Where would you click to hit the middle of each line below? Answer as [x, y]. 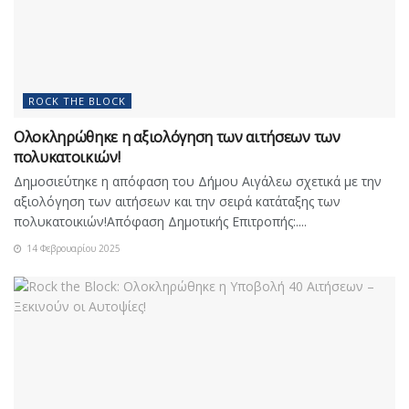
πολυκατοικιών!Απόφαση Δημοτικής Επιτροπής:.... [160, 221]
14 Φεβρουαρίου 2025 [72, 248]
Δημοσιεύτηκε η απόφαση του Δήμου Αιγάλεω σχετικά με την [198, 181]
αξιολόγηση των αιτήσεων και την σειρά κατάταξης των [177, 201]
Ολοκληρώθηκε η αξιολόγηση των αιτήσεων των [177, 136]
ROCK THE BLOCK [77, 100]
